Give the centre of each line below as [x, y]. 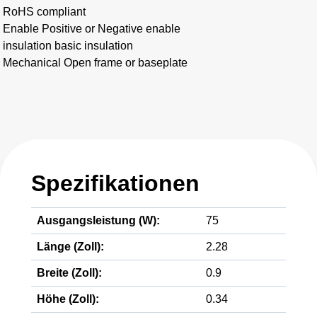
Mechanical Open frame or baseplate [95, 63]
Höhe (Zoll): [68, 299]
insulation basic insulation [68, 46]
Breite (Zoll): [69, 273]
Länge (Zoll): [70, 247]
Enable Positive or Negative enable [92, 29]
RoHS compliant [44, 12]
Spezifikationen [115, 183]
